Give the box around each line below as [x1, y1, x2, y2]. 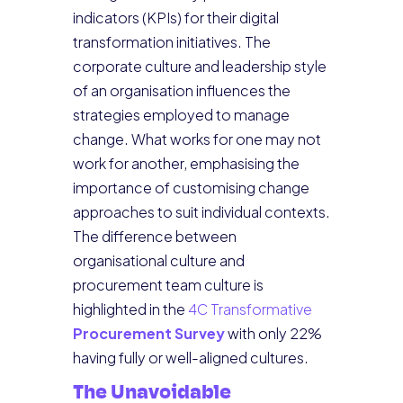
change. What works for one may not [72, 130, 321, 148]
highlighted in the [72, 300, 188, 318]
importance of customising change [72, 178, 309, 197]
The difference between [72, 227, 237, 246]
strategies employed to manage [72, 105, 290, 124]
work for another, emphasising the [72, 154, 300, 173]
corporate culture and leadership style [72, 57, 327, 76]
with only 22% [224, 324, 322, 343]
